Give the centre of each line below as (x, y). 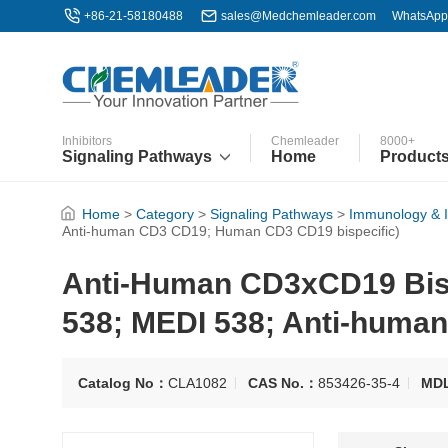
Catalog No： (123, 382)
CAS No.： (283, 382)
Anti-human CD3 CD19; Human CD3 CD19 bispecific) (231, 231)
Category (165, 214)
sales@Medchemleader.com (298, 16)
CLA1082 (197, 382)
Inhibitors (87, 141)
